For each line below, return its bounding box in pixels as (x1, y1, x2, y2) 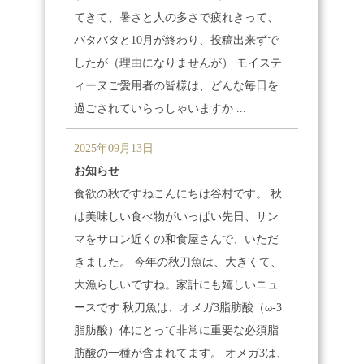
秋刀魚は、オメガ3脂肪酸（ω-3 (119, 301, 283, 314)
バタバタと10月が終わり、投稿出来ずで (74, 34, 279, 46)
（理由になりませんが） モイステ (108, 57, 283, 69)
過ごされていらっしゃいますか (74, 102, 234, 115)
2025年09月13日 (74, 142, 154, 154)
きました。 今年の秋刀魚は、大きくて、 (74, 256, 283, 268)
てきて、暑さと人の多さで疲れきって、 (74, 11, 279, 24)
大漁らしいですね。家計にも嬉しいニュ (74, 279, 279, 291)
